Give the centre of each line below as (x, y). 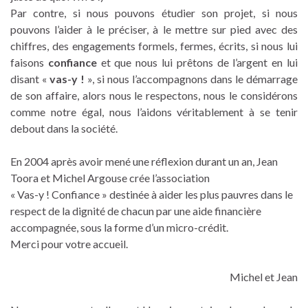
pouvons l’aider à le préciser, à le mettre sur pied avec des (154, 30)
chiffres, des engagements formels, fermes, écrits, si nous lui (154, 46)
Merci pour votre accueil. (69, 244)
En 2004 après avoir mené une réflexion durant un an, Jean (144, 162)
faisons (29, 63)
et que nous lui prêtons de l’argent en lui (197, 63)
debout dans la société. (64, 129)
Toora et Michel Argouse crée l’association (110, 178)
